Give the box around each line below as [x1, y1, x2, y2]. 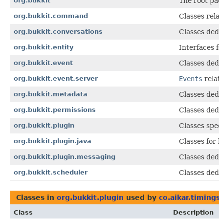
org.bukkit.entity [14, 43, 73, 51]
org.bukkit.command [14, 12, 88, 20]
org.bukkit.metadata [14, 90, 88, 98]
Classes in [16, 193, 57, 201]
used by [124, 193, 159, 201]
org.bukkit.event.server [14, 74, 98, 82]
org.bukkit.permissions [14, 106, 96, 113]
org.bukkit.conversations [14, 27, 103, 35]
